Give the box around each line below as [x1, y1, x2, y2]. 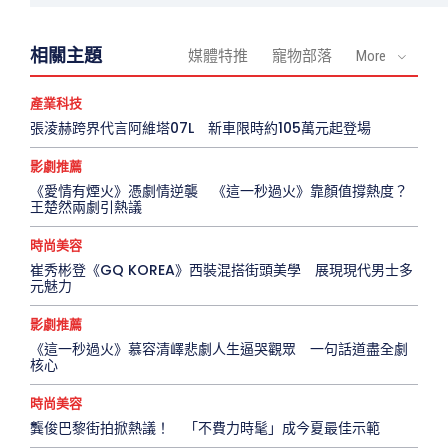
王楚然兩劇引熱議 [30, 197, 142, 218]
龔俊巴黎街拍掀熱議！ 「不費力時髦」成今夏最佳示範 [30, 418, 380, 439]
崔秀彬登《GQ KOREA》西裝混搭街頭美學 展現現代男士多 [30, 260, 413, 281]
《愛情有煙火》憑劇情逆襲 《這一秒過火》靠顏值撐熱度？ [30, 181, 408, 202]
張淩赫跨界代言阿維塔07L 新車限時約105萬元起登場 [30, 118, 371, 139]
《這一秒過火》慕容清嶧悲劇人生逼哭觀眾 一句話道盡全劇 [30, 339, 408, 360]
